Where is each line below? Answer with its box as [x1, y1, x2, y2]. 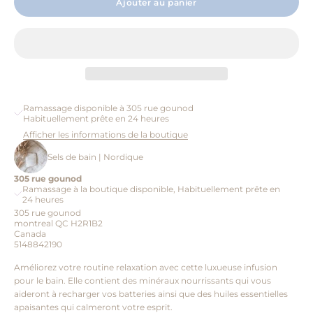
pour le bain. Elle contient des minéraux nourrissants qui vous [14, 275, 271, 286]
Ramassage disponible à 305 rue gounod [23, 103, 194, 114]
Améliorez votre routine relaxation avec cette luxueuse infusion [14, 262, 277, 273]
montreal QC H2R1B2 [14, 218, 103, 229]
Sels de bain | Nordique [48, 151, 143, 162]
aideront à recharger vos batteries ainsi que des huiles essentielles [14, 289, 288, 300]
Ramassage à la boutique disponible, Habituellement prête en [22, 184, 280, 195]
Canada [14, 228, 46, 240]
